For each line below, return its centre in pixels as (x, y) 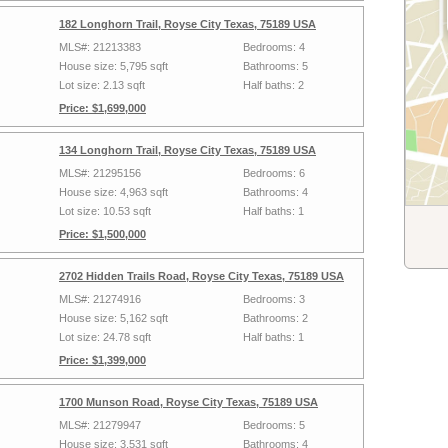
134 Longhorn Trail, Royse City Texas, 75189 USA (187, 150)
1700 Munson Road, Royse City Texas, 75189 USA (188, 402)
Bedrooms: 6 (274, 173)
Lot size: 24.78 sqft (105, 337)
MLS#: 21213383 (100, 47)
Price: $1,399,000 (102, 360)
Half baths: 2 (273, 85)
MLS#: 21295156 (100, 173)
